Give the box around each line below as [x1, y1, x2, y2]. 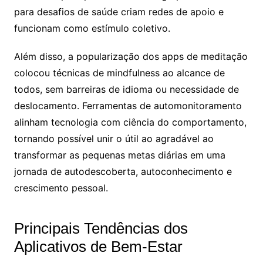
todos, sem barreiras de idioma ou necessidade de [14, 83, 239, 95]
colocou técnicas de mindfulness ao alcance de [14, 66, 225, 79]
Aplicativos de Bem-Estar [14, 237, 183, 255]
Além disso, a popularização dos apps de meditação [14, 50, 248, 62]
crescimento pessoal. [14, 181, 108, 194]
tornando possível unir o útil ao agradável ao [14, 132, 214, 144]
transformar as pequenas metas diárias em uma [14, 149, 225, 161]
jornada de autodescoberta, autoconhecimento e [14, 165, 232, 177]
